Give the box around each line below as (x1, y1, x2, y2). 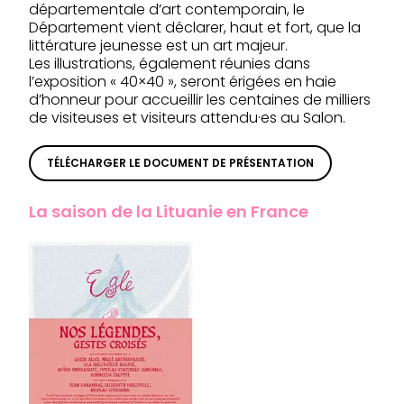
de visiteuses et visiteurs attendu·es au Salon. (29, 107, 345, 128)
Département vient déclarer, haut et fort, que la (29, 17, 361, 38)
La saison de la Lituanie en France (29, 200, 308, 223)
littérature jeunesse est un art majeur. (29, 35, 288, 56)
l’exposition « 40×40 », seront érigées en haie (29, 71, 336, 92)
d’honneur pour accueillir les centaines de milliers (29, 89, 371, 110)
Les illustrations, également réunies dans (29, 53, 310, 74)
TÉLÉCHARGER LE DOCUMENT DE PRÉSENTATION (47, 155, 314, 170)
